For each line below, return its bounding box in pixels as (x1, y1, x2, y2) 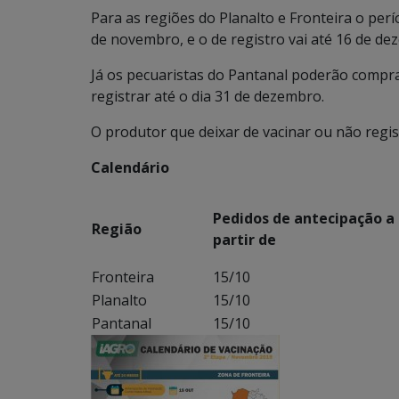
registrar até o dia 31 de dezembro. (91, 86, 324, 107)
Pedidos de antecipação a (213, 208, 395, 229)
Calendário (91, 158, 169, 178)
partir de (213, 230, 276, 250)
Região (92, 219, 142, 240)
